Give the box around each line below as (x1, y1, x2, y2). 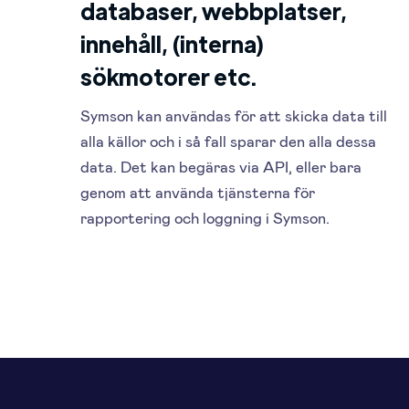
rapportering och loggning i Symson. (80, 208, 330, 227)
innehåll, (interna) (80, 29, 265, 58)
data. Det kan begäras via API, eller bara (80, 157, 362, 176)
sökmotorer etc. (80, 62, 257, 91)
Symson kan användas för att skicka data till (80, 106, 388, 125)
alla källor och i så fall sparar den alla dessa (80, 131, 377, 151)
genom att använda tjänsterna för (80, 183, 316, 202)
